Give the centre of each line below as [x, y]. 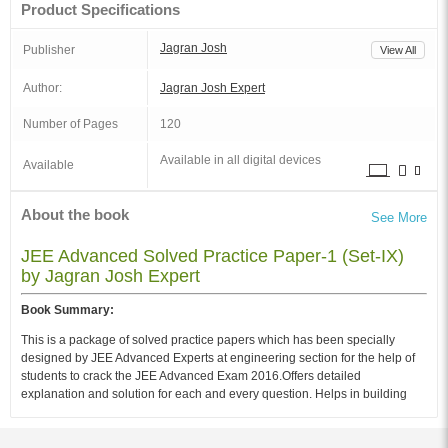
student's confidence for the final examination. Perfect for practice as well [217, 412]
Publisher [49, 50]
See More [399, 217]
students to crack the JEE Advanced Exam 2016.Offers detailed [191, 376]
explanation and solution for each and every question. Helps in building [214, 394]
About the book [75, 214]
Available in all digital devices [240, 160]
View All [398, 50]
